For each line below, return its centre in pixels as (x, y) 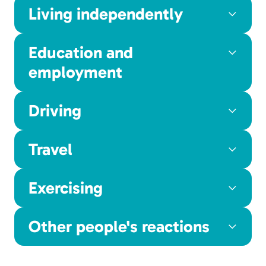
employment (75, 72)
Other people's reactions (119, 226)
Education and (81, 52)
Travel (50, 149)
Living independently (106, 14)
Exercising (66, 188)
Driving (55, 110)
